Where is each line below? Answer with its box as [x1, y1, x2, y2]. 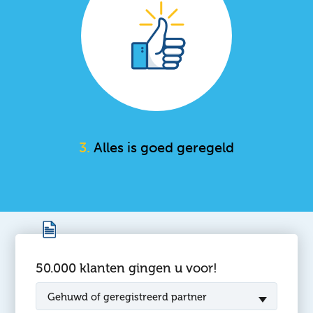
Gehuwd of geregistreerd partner [48, 290, 208, 303]
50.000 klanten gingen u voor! [36, 261, 218, 277]
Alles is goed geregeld [90, 138, 234, 156]
